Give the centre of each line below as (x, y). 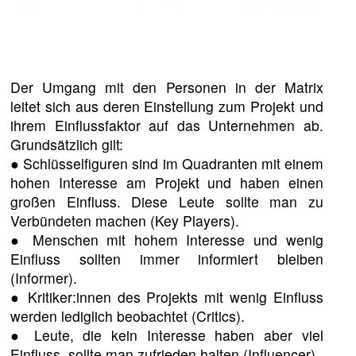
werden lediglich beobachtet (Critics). (128, 316)
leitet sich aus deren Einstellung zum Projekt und (167, 106)
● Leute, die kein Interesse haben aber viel (167, 335)
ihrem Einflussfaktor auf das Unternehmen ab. (167, 126)
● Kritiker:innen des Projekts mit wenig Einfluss (167, 297)
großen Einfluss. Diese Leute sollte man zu (167, 202)
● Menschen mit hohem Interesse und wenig (167, 240)
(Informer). (44, 278)
